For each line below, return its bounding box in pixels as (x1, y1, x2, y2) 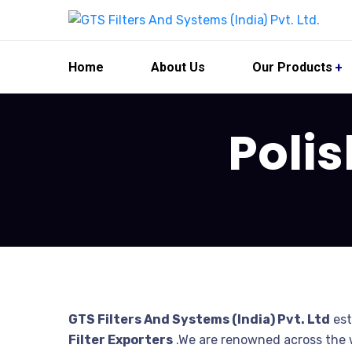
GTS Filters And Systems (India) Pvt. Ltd (68, 311, 330, 327)
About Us (151, 59, 205, 75)
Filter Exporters (68, 332, 173, 347)
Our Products (252, 59, 332, 75)
